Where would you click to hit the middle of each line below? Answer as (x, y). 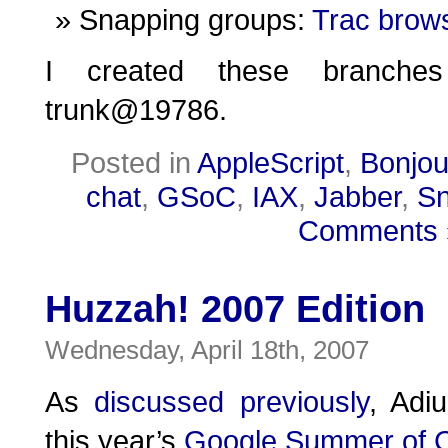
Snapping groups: (195, 19)
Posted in (133, 162)
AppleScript (270, 162)
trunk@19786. (136, 109)
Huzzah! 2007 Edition (235, 309)
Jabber (357, 196)
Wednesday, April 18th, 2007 (207, 350)
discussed (159, 401)
